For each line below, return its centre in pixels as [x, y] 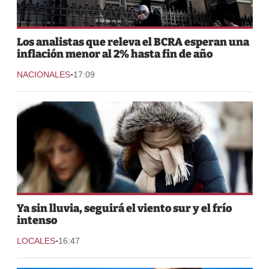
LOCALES [36, 240]
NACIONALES [43, 74]
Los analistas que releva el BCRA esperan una [133, 42]
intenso [37, 220]
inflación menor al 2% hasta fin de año [114, 54]
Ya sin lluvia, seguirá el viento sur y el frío [124, 208]
